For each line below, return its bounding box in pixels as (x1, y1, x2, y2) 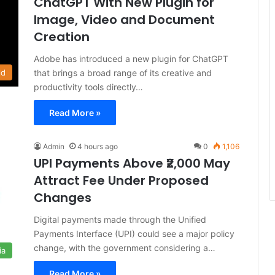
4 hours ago (77, 142, 118, 151)
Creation (34, 28, 90, 45)
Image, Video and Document (34, 11, 215, 28)
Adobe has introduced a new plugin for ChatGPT (34, 53, 228, 64)
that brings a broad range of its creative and (34, 68, 212, 78)
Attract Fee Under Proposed (34, 172, 209, 189)
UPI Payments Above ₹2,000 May (34, 155, 230, 172)
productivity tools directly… (34, 82, 143, 92)
